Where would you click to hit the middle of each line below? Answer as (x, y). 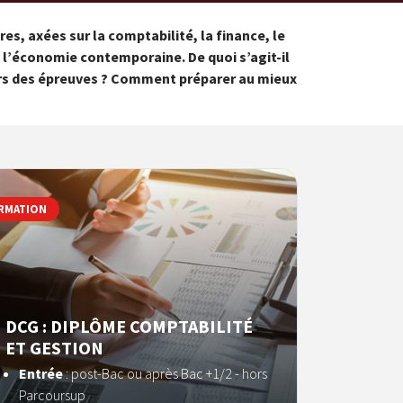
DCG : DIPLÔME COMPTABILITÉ (129, 326)
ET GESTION (54, 348)
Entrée (41, 373)
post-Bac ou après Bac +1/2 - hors (169, 373)
